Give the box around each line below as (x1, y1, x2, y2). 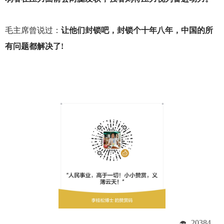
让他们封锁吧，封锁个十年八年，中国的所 (60, 26, 213, 35)
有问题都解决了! (4, 42, 63, 51)
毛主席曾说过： (4, 26, 61, 35)
